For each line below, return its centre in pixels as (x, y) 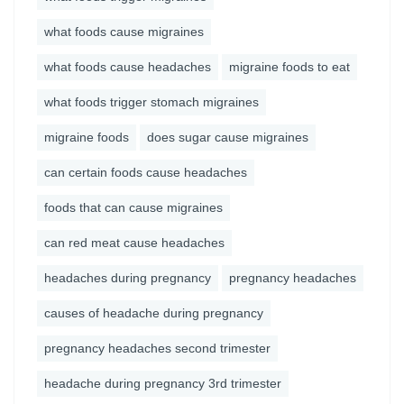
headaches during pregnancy (128, 278)
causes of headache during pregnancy (154, 313)
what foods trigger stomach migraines (151, 102)
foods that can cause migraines (133, 207)
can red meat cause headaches (134, 243)
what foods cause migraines (124, 32)
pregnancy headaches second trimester (157, 348)
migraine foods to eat (289, 67)
